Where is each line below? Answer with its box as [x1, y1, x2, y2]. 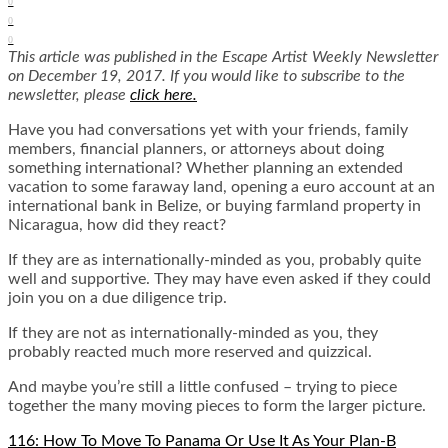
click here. [130, 87, 197, 104]
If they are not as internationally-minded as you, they [8, 325, 378, 342]
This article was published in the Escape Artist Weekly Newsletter [8, 49, 438, 66]
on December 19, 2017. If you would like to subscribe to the [8, 68, 405, 85]
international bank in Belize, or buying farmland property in [8, 198, 421, 215]
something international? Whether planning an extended [8, 160, 403, 177]
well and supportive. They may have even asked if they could [8, 271, 431, 288]
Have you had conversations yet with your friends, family [8, 122, 408, 139]
